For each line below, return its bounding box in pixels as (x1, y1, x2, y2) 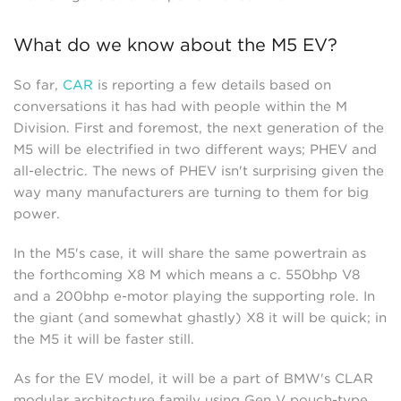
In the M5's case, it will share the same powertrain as (13, 245, 366, 262)
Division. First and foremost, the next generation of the (13, 120, 384, 137)
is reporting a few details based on (93, 77, 331, 94)
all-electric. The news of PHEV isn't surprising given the (13, 163, 384, 180)
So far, (13, 77, 63, 94)
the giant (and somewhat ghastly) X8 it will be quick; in (13, 310, 387, 327)
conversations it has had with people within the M (13, 98, 347, 115)
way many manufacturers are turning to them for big (13, 184, 369, 201)
